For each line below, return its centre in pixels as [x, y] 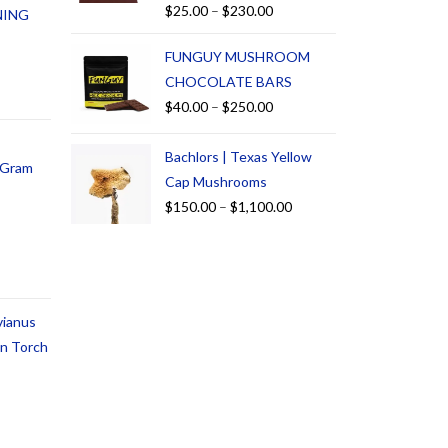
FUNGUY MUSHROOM [237, 57]
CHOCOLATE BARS [228, 82]
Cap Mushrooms [216, 182]
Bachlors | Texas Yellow [238, 157]
